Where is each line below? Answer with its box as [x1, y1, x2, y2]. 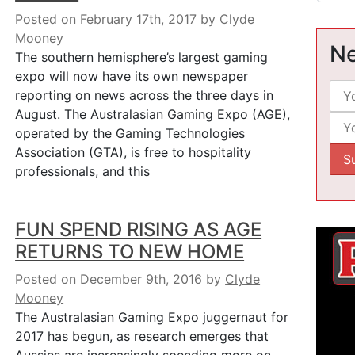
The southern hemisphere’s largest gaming [15, 49, 269, 65]
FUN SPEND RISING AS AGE [15, 218, 262, 241]
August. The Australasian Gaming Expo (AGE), [15, 106, 291, 122]
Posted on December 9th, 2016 [15, 271, 203, 287]
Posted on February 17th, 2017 [15, 11, 197, 27]
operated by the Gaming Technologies [15, 125, 246, 141]
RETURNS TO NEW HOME [15, 240, 245, 263]
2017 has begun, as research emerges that [15, 328, 269, 344]
